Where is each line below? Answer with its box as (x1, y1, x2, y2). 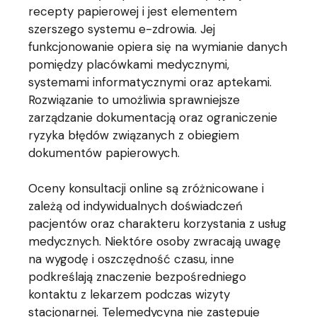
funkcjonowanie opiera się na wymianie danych (28, 39, 288, 55)
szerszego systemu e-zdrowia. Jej (28, 21, 216, 38)
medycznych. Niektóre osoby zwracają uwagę (28, 234, 282, 250)
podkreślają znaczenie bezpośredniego (28, 269, 247, 285)
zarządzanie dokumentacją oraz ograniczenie (28, 110, 278, 126)
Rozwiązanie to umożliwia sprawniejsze (28, 92, 241, 108)
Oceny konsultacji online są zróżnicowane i (28, 180, 265, 197)
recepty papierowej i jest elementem (28, 4, 238, 20)
